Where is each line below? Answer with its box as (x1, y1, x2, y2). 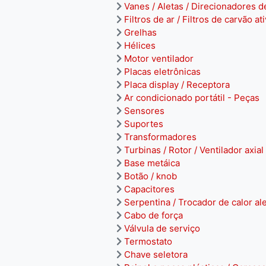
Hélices (124, 40, 156, 51)
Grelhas (124, 27, 157, 38)
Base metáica (124, 157, 180, 169)
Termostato (124, 236, 172, 247)
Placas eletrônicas (124, 66, 201, 77)
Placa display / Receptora (124, 79, 230, 90)
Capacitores (124, 183, 175, 195)
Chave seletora (124, 249, 188, 260)
